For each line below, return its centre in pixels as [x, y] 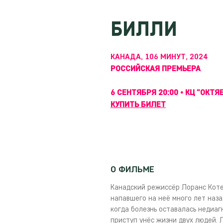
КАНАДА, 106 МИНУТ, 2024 [159, 56]
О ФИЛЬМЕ [132, 169]
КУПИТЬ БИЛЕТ [138, 104]
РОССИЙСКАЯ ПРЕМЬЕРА [156, 68]
